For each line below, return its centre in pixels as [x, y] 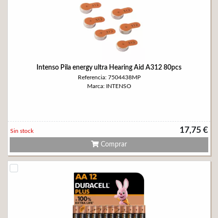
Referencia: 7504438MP [109, 77]
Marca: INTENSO [109, 86]
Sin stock [22, 131]
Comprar [113, 145]
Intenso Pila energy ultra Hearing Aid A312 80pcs [109, 68]
